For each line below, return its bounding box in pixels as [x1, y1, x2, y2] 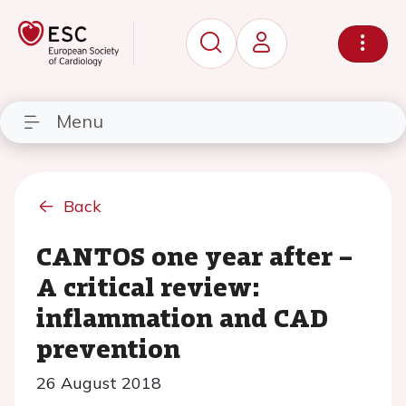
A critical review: [36, 268, 260, 304]
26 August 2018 [36, 372, 161, 393]
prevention [36, 330, 180, 366]
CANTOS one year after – [36, 237, 353, 274]
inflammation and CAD [36, 299, 328, 335]
